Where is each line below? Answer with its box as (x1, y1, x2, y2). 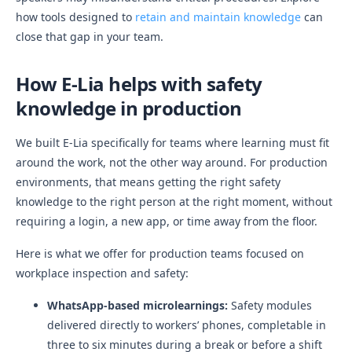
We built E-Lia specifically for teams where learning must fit (16, 135, 329, 150)
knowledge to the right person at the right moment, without (16, 194, 332, 209)
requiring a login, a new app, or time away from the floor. (16, 214, 317, 229)
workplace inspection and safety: (16, 266, 189, 280)
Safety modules (228, 298, 312, 313)
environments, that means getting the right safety (16, 174, 280, 189)
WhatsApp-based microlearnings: (47, 298, 228, 313)
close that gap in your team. (16, 29, 163, 44)
